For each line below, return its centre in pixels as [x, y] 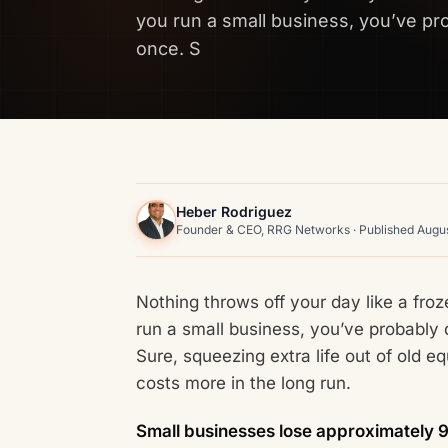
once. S [168, 48]
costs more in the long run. [246, 383]
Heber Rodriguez [234, 211]
